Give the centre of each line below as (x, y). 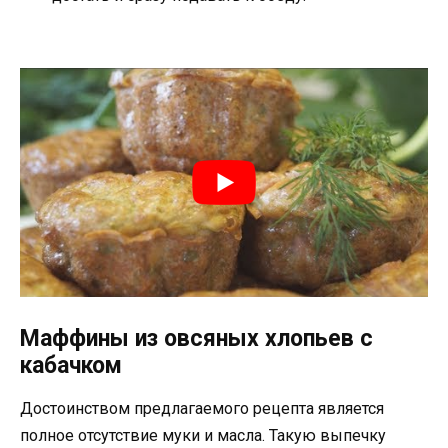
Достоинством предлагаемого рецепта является (202, 408)
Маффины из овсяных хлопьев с (196, 338)
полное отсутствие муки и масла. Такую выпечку (203, 435)
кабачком (71, 365)
